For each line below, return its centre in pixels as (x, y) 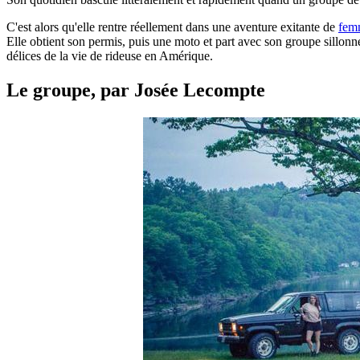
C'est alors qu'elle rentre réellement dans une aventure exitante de (172, 27)
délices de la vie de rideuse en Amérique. (110, 55)
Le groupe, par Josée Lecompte (136, 90)
